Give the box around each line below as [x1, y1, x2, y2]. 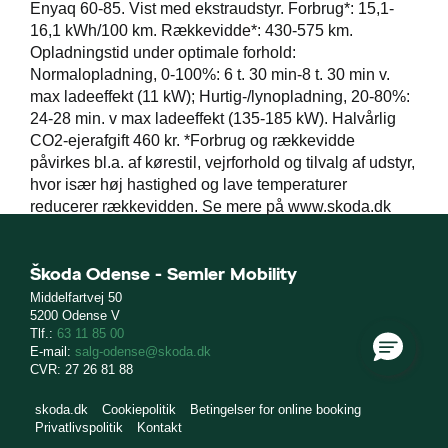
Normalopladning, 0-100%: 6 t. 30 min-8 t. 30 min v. [30, 66, 390, 84]
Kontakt [137, 420, 182, 436]
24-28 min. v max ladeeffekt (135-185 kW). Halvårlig [30, 110, 396, 128]
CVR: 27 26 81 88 [30, 362, 133, 378]
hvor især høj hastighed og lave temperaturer [30, 176, 347, 194]
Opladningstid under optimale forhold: [30, 44, 296, 62]
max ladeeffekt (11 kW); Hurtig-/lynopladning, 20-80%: [30, 88, 410, 106]
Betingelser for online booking [190, 402, 361, 418]
